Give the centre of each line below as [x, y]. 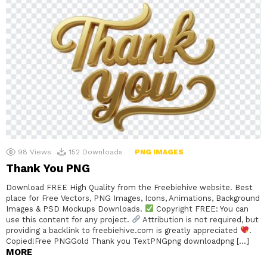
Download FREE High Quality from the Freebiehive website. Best [129, 188]
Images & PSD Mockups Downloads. [75, 209]
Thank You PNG [48, 169]
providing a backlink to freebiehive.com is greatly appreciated [123, 231]
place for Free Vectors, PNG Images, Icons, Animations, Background [133, 198]
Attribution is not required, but [199, 220]
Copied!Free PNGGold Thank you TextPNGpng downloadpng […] [128, 241]
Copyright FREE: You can [201, 209]
